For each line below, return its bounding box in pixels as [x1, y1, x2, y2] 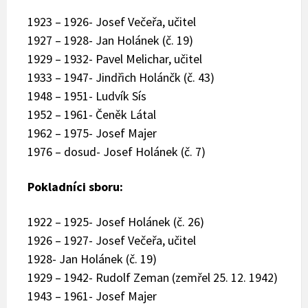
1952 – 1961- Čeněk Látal [27, 106, 156, 122]
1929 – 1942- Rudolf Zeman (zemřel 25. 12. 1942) [27, 269, 278, 285]
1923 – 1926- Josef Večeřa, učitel [27, 13, 196, 30]
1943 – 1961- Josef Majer [27, 287, 157, 304]
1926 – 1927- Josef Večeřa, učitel [27, 232, 196, 248]
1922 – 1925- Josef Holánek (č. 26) [27, 213, 204, 230]
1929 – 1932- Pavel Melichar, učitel [27, 50, 202, 67]
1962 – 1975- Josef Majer [27, 124, 157, 141]
